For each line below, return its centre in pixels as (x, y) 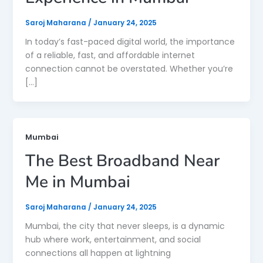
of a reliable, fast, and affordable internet (110, 55)
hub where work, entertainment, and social (113, 239)
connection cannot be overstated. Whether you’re (129, 68)
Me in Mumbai (77, 182)
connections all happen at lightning (98, 253)
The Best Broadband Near (122, 161)
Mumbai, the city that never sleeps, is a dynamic (125, 226)
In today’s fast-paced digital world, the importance (130, 41)
